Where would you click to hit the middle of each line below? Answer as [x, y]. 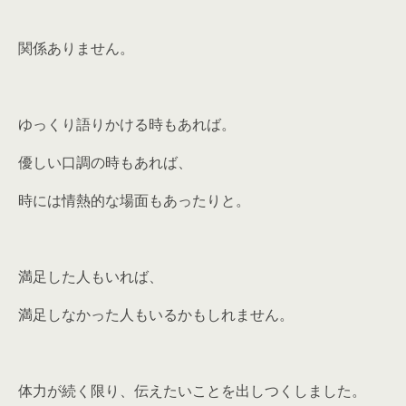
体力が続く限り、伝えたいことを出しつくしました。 [192, 391]
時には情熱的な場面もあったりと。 [134, 200]
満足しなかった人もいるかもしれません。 [156, 314]
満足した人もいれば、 [91, 276]
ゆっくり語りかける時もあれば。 [127, 124]
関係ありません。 [76, 48]
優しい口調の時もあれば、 [105, 162]
